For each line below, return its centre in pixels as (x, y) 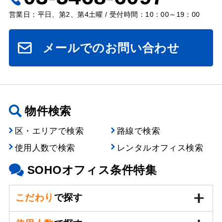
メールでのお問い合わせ (111, 48)
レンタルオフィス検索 (160, 148)
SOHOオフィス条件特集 (92, 170)
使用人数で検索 (45, 148)
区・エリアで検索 (49, 131)
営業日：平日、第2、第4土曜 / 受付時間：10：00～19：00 (104, 14)
